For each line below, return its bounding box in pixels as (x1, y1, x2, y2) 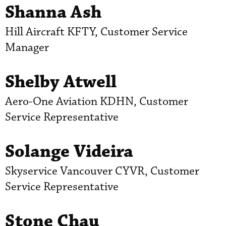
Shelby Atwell (5, 70, 117, 93)
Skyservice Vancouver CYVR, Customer (5, 163, 199, 179)
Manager (5, 40, 49, 55)
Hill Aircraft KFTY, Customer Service (5, 24, 188, 39)
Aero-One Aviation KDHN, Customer (5, 94, 188, 109)
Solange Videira (5, 140, 133, 163)
